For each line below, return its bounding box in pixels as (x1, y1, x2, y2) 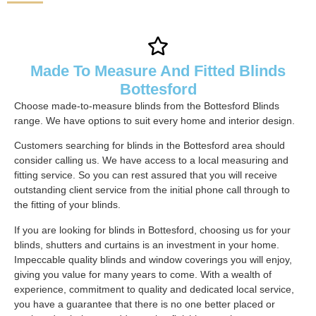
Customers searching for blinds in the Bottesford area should (14, 140, 285, 152)
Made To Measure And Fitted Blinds (30, 62, 286, 80)
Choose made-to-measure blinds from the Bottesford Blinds (14, 100, 279, 111)
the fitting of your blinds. (14, 199, 121, 211)
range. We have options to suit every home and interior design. (14, 115, 295, 126)
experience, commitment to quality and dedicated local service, (14, 283, 294, 295)
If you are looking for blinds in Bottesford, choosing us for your (14, 224, 291, 236)
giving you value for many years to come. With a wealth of (14, 268, 272, 280)
